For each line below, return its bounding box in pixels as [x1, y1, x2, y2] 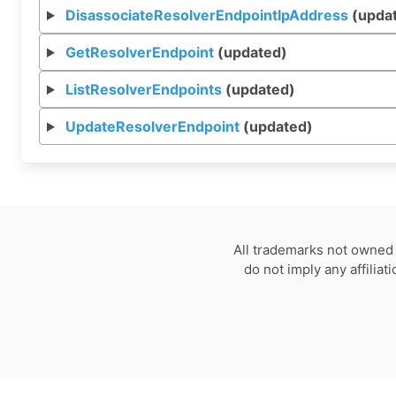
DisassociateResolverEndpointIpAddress [65, 6, 348, 24]
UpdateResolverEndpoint [65, 118, 240, 135]
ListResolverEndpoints [65, 80, 222, 98]
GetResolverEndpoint [65, 43, 214, 61]
